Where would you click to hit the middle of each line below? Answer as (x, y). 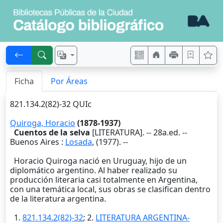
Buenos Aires (35, 142)
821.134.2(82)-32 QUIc (51, 104)
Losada (79, 142)
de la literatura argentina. (58, 199)
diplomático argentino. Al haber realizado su (94, 170)
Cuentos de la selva (52, 133)
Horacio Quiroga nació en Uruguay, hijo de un (98, 161)
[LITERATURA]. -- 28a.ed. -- (139, 133)
